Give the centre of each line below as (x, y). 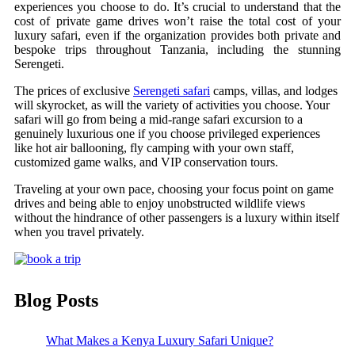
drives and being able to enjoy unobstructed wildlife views (160, 203)
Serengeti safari (172, 90)
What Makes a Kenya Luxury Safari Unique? (160, 340)
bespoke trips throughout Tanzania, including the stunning (177, 49)
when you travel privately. (79, 231)
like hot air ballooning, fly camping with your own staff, (154, 147)
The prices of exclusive (74, 90)
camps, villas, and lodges (274, 90)
